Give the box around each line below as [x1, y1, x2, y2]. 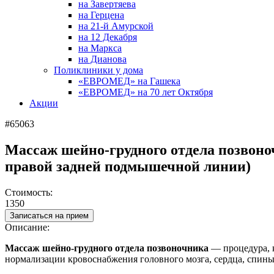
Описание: [5, 221, 50, 232]
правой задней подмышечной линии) [5, 158, 251, 174]
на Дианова [78, 54, 127, 64]
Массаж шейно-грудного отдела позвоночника [5, 242, 209, 253]
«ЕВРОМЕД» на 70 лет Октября [78, 87, 213, 97]
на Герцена [78, 10, 124, 20]
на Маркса [78, 43, 122, 53]
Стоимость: [5, 187, 53, 198]
